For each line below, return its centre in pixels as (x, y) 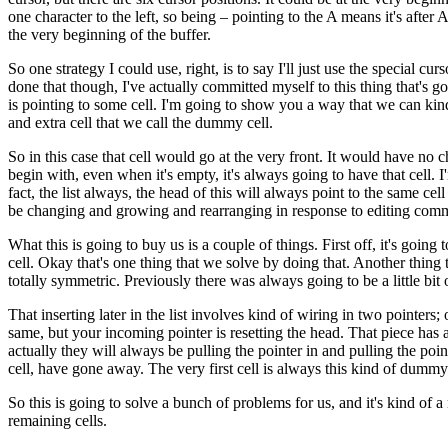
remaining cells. (57, 420)
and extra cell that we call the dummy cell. (140, 122)
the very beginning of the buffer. (109, 34)
